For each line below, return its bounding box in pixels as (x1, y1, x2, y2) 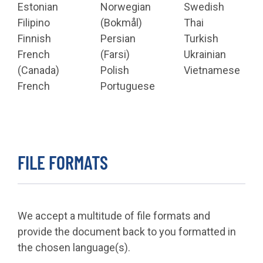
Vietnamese (183, 63, 240, 76)
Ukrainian (183, 48, 226, 60)
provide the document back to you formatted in (18, 225, 236, 238)
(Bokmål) (100, 16, 143, 29)
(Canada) (18, 63, 59, 76)
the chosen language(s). (18, 241, 130, 254)
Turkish (183, 32, 218, 45)
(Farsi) (100, 48, 130, 60)
